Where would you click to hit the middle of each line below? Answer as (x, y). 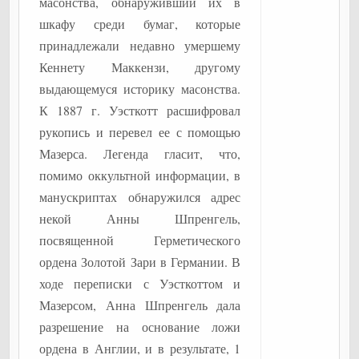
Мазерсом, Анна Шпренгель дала (140, 305)
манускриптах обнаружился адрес (140, 197)
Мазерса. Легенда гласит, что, (140, 153)
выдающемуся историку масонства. (140, 89)
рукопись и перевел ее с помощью (140, 132)
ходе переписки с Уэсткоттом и (140, 283)
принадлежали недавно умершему (140, 45)
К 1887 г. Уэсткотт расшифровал (140, 110)
